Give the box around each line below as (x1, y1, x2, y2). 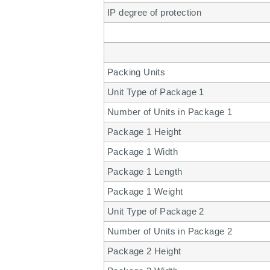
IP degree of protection (107, 7, 202, 17)
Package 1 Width (107, 146, 178, 157)
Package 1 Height (107, 126, 181, 137)
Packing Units (107, 66, 166, 77)
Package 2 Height (107, 245, 181, 256)
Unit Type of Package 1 (107, 86, 204, 97)
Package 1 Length (107, 166, 183, 177)
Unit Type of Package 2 (107, 206, 204, 216)
